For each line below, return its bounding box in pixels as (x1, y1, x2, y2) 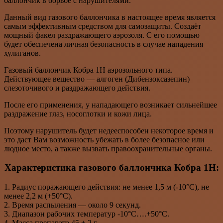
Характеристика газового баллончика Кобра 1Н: (4, 162, 219, 173)
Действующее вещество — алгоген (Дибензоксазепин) (4, 74, 190, 83)
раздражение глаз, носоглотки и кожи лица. (4, 109, 152, 118)
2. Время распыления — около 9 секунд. (4, 200, 141, 209)
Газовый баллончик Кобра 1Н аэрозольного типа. (4, 65, 173, 74)
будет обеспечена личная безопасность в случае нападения (4, 39, 203, 48)
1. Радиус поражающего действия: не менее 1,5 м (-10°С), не (4, 182, 209, 191)
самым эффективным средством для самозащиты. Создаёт (4, 21, 201, 30)
